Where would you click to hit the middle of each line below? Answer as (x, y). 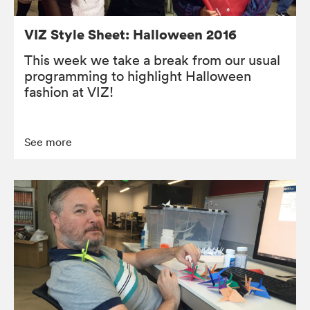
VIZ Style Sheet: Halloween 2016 (130, 34)
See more (48, 142)
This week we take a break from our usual (152, 60)
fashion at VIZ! (69, 92)
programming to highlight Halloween (138, 76)
